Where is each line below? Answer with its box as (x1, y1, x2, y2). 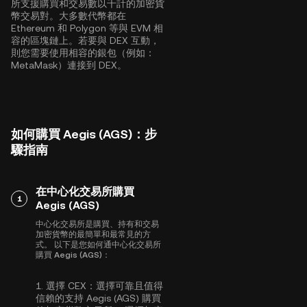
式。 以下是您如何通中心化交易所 (36, 240, 161, 249)
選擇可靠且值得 (96, 280, 163, 291)
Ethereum (11, 23, 55, 34)
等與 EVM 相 (106, 23, 163, 34)
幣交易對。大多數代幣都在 (11, 10, 126, 21)
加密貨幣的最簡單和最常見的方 (36, 230, 151, 239)
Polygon (70, 23, 106, 34)
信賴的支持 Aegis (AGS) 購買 (36, 293, 161, 304)
